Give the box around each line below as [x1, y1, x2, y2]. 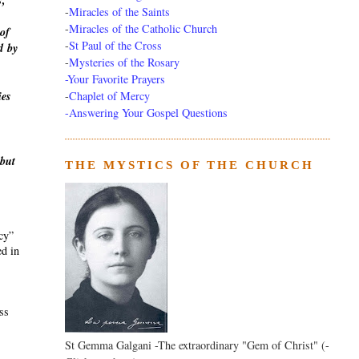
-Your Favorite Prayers [64, 71, 165, 87]
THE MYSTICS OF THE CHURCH [64, 159, 314, 172]
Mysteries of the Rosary [68, 54, 179, 71]
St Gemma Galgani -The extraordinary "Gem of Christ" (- [64, 337, 329, 353]
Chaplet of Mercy [68, 88, 150, 104]
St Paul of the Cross [68, 38, 162, 54]
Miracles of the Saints [68, 4, 170, 20]
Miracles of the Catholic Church [68, 21, 217, 37]
